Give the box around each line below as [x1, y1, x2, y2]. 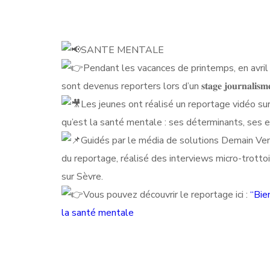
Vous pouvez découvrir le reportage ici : [83, 188, 250, 201]
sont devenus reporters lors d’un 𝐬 [61, 80, 205, 93]
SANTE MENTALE [81, 43, 164, 57]
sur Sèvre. [61, 170, 103, 183]
